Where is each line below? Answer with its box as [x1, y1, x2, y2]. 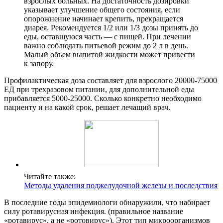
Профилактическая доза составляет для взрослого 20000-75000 [4, 76, 217, 85]
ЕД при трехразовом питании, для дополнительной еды [4, 85, 194, 94]
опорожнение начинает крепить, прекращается [24, 14, 183, 23]
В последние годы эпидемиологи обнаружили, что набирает [4, 198, 210, 207]
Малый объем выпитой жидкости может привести [24, 50, 195, 59]
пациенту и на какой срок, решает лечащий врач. [4, 103, 170, 111]
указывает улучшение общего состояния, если [24, 5, 180, 14]
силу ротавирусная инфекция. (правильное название [4, 207, 183, 216]
